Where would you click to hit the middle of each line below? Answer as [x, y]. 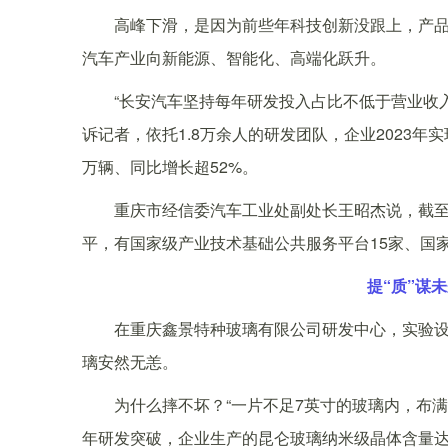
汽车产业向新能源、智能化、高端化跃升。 [234, 58]
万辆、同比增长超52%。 [170, 167]
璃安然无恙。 [130, 362]
